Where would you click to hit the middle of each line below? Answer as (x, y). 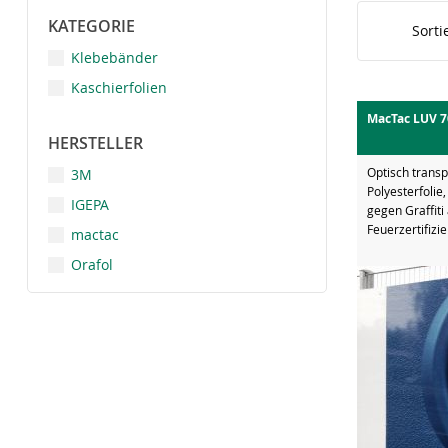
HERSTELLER (95, 142)
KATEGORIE (91, 25)
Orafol (92, 264)
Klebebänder (114, 57)
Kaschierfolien (119, 87)
